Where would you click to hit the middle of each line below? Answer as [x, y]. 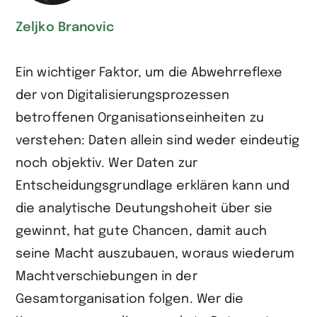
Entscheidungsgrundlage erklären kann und [153, 186]
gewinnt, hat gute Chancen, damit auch [141, 231]
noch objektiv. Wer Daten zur [106, 163]
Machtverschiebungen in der [106, 276]
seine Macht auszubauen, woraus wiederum [155, 254]
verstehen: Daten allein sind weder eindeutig [158, 140]
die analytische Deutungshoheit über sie [144, 208]
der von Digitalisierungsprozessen [123, 95]
